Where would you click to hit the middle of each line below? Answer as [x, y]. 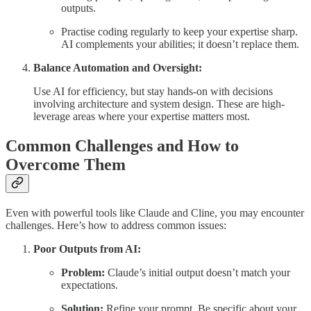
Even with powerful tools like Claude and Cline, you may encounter [155, 213]
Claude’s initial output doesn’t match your [197, 273]
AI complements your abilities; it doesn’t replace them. [180, 44]
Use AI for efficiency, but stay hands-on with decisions [153, 92]
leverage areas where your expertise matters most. [142, 117]
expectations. [90, 285]
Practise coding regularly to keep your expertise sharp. [179, 32]
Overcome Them [66, 165]
